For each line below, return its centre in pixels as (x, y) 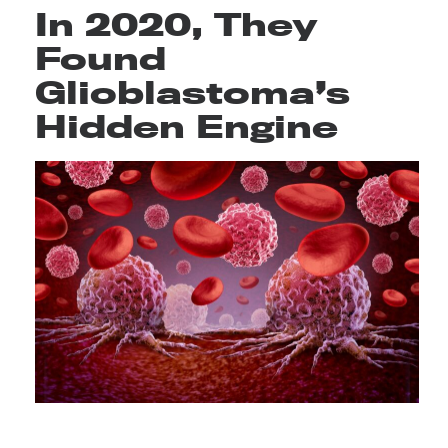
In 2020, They (176, 23)
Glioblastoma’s (192, 91)
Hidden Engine (186, 125)
